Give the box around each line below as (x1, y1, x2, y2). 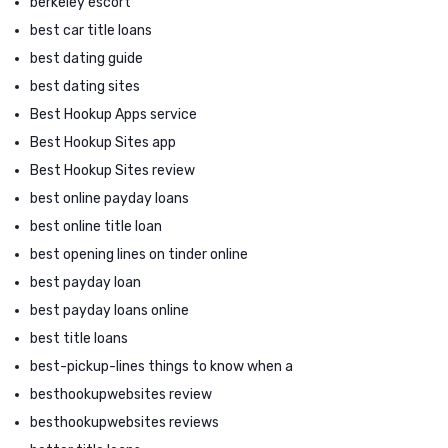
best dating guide (30, 49, 143, 67)
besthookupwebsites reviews (30, 413, 219, 431)
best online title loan (30, 217, 162, 235)
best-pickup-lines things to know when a (30, 357, 293, 375)
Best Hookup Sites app (30, 133, 176, 151)
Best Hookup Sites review (30, 161, 195, 179)
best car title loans (30, 21, 152, 39)
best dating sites (30, 77, 140, 95)
